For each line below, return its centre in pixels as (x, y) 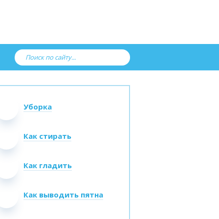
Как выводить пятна (63, 195)
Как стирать (47, 136)
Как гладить (48, 165)
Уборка (38, 107)
